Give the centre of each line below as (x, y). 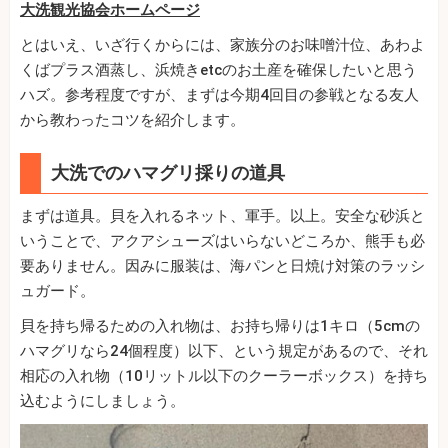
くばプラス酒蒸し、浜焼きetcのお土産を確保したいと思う (218, 70)
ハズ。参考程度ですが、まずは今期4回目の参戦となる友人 (219, 95)
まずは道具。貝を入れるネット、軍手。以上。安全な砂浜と (222, 216)
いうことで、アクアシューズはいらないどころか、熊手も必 (222, 241)
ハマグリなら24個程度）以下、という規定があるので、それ (224, 351)
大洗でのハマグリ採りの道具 (168, 173)
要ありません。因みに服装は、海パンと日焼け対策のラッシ (222, 266)
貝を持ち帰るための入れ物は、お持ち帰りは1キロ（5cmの (220, 326)
